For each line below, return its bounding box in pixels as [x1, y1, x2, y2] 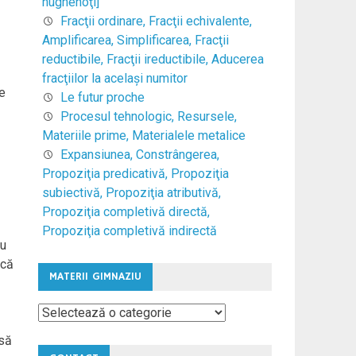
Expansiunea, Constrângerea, [60, 146, 219, 162]
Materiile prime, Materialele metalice [41, 127, 246, 143]
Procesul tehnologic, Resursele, [60, 108, 237, 124]
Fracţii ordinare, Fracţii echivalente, [60, 13, 252, 29]
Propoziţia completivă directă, [41, 203, 210, 219]
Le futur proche [60, 89, 145, 105]
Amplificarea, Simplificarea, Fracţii [41, 32, 229, 48]
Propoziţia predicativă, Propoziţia [41, 165, 229, 181]
